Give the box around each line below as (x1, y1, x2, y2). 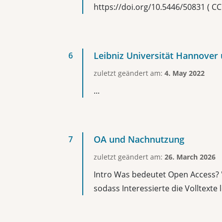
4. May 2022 (165, 68, 205, 78)
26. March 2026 (165, 152, 216, 162)
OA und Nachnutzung (94, 133, 184, 145)
